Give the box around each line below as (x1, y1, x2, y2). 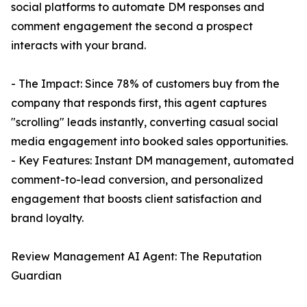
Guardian (11, 269, 62, 282)
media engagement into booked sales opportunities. (11, 134, 288, 148)
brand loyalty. (11, 211, 84, 225)
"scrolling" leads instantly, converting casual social (11, 115, 278, 129)
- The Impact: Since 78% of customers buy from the (11, 77, 280, 90)
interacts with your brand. (11, 38, 146, 52)
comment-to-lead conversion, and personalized (11, 173, 263, 186)
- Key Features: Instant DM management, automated (11, 153, 294, 167)
